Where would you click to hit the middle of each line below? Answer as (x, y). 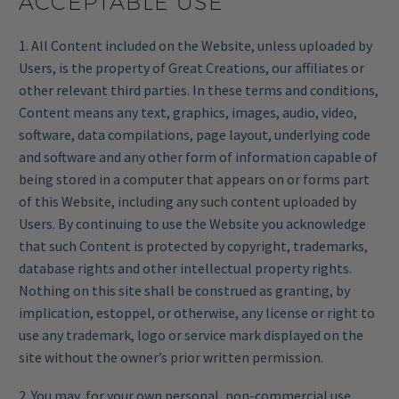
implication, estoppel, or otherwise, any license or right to (197, 313)
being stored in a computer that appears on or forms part (194, 179)
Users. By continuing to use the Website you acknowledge (192, 224)
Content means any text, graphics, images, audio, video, (188, 113)
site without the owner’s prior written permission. (171, 358)
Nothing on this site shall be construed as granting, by (184, 291)
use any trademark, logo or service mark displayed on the (191, 335)
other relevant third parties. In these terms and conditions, (199, 90)
